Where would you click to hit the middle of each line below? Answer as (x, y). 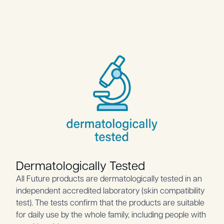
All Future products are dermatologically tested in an (109, 178)
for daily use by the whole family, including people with (111, 214)
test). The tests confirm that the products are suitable (110, 202)
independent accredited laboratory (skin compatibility (110, 190)
